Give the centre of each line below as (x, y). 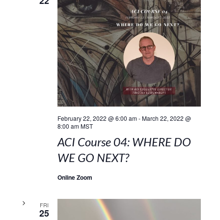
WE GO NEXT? (93, 157)
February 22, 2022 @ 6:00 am (97, 118)
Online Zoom (75, 177)
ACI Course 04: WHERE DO (124, 141)
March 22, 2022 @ (166, 118)
